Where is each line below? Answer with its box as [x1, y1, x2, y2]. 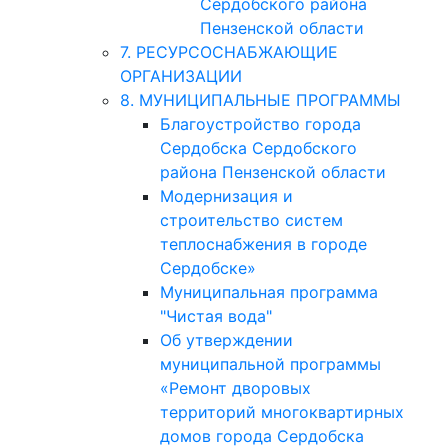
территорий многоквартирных [159, 402, 404, 422]
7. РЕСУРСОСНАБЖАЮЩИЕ [119, 42, 338, 62]
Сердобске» [159, 258, 256, 278]
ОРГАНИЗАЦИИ [119, 66, 242, 86]
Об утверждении [159, 330, 293, 350]
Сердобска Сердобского [159, 138, 357, 158]
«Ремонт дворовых [159, 378, 311, 398]
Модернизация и [159, 186, 293, 206]
